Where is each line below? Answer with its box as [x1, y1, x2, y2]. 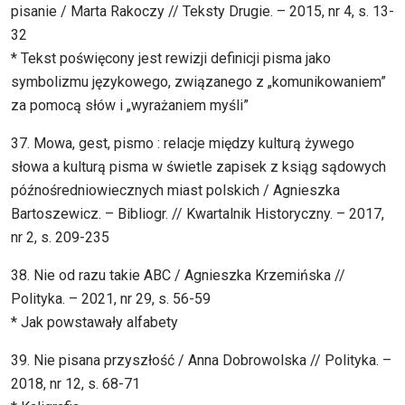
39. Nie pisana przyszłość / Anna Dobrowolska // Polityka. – [11, 352, 391, 370]
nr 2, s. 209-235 [11, 229, 109, 247]
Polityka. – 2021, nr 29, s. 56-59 [11, 290, 211, 308]
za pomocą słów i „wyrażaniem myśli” [11, 97, 249, 115]
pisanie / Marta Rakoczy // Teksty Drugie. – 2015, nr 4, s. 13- [11, 3, 394, 21]
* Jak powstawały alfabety [11, 314, 178, 332]
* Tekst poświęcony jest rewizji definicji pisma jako [11, 50, 331, 68]
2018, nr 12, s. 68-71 [11, 375, 140, 393]
